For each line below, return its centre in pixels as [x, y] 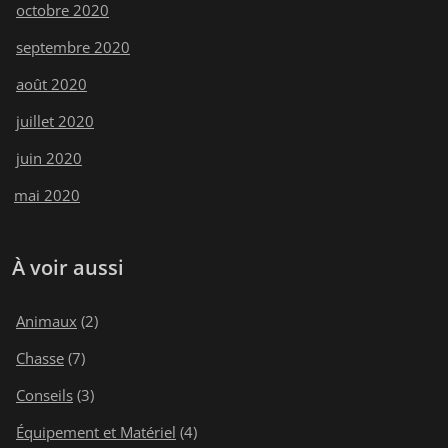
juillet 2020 [55, 120]
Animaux [46, 320]
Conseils [44, 394]
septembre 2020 [73, 46]
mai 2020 [47, 194]
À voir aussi [68, 267]
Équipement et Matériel [96, 431]
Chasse [40, 357]
